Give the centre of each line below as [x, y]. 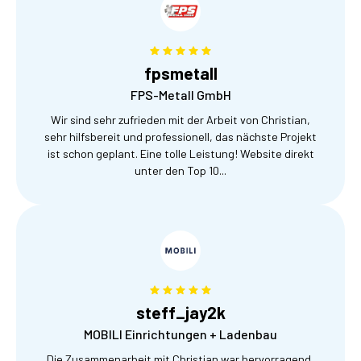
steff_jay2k [180, 313]
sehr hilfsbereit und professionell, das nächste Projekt [180, 137]
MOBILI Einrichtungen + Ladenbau [180, 334]
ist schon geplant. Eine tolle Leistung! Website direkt [180, 154]
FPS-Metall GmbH [180, 95]
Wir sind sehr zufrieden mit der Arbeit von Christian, [180, 120]
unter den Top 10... [180, 171]
